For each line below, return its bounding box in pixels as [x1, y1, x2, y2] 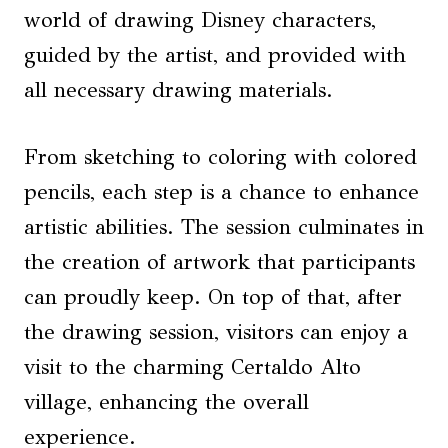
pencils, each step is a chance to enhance [24, 179, 419, 205]
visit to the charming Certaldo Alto [24, 354, 361, 380]
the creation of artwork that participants [24, 249, 415, 275]
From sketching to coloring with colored [24, 144, 417, 170]
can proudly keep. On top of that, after [24, 284, 402, 310]
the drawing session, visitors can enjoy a [24, 319, 408, 345]
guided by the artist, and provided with [24, 42, 406, 68]
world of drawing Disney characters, [24, 7, 376, 33]
